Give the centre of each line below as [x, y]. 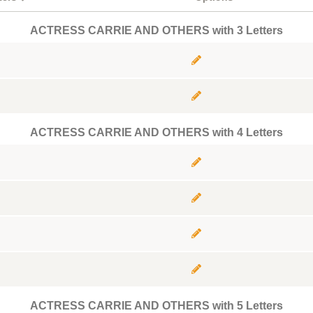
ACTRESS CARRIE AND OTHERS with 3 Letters [156, 30]
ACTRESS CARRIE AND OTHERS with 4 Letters [156, 132]
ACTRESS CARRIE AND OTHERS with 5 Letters [156, 306]
